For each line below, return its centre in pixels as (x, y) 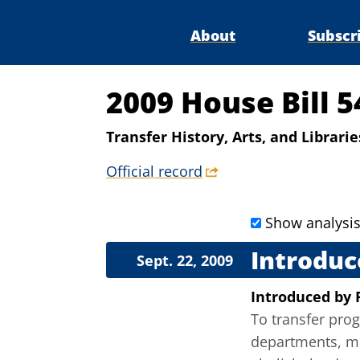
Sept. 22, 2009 (184, 261)
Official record (154, 172)
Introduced (292, 297)
